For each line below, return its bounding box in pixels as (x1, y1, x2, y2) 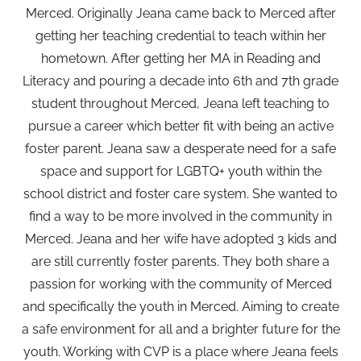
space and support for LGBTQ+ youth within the (39, 164, 322, 179)
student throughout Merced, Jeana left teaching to (31, 96, 330, 111)
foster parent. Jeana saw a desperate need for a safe (25, 141, 336, 156)
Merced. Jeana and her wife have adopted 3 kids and (24, 231, 337, 247)
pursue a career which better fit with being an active (27, 118, 334, 134)
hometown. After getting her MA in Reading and (40, 51, 321, 66)
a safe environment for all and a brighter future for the (21, 322, 340, 337)
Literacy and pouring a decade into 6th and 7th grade (23, 73, 338, 89)
